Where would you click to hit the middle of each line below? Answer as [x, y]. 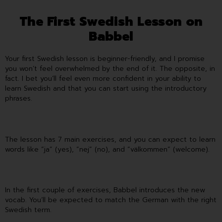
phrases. [20, 98]
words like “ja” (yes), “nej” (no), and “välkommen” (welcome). [109, 149]
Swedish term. [28, 210]
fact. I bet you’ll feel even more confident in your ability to [103, 78]
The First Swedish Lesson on [111, 22]
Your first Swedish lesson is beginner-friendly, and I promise [105, 58]
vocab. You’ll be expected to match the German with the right [111, 200]
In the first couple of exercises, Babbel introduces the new [105, 190]
